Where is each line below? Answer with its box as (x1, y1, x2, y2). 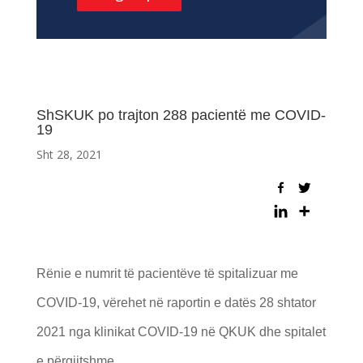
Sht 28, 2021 (36, 146, 102, 162)
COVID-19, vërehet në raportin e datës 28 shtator (36, 295, 316, 310)
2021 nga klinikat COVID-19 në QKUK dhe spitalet (36, 324, 326, 339)
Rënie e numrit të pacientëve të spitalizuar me (36, 266, 298, 280)
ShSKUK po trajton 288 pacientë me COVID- (36, 106, 326, 123)
